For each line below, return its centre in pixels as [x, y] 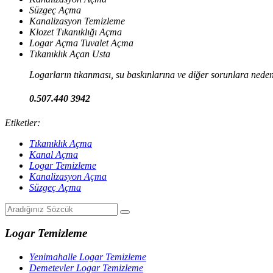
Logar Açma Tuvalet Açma [81, 43]
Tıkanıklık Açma [61, 143]
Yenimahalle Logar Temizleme [88, 257]
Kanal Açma [54, 154]
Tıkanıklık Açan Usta [70, 54]
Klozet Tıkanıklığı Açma [76, 32]
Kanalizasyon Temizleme [77, 21]
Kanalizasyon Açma [68, 176]
